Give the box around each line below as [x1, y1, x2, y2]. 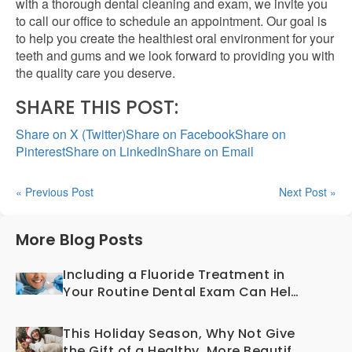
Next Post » [279, 184, 336, 200]
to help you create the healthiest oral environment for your [16, 29, 334, 47]
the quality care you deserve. [16, 64, 175, 82]
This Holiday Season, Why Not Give [63, 324, 295, 343]
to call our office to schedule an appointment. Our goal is [16, 12, 327, 30]
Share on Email [167, 142, 254, 160]
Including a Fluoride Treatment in [63, 266, 285, 284]
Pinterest [16, 142, 65, 160]
